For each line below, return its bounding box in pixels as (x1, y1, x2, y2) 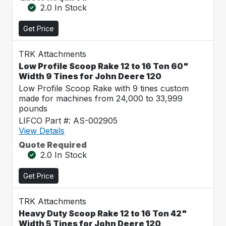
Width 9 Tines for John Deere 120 (19, 71, 161, 81)
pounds (19, 103, 47, 114)
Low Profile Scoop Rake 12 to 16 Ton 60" (19, 61, 189, 71)
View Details (19, 126, 65, 136)
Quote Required (19, 140, 87, 150)
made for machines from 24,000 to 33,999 (19, 93, 183, 103)
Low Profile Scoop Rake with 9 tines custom (19, 83, 189, 93)
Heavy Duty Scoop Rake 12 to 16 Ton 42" (19, 208, 187, 218)
